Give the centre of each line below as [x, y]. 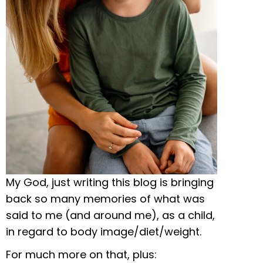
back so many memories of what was [105, 199]
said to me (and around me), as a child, [110, 215]
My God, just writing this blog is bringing [110, 183]
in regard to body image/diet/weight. [104, 232]
